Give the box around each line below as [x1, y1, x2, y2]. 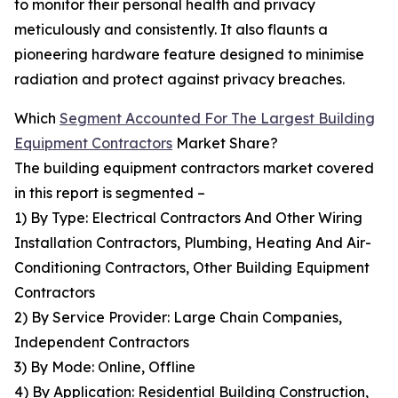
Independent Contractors [14, 333, 189, 352]
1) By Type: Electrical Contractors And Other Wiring [14, 209, 362, 227]
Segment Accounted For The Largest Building [60, 109, 375, 128]
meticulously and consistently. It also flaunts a [14, 20, 328, 39]
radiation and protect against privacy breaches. [14, 70, 345, 89]
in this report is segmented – [14, 184, 205, 203]
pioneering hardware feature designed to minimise [14, 45, 364, 64]
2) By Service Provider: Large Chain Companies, [14, 308, 342, 327]
